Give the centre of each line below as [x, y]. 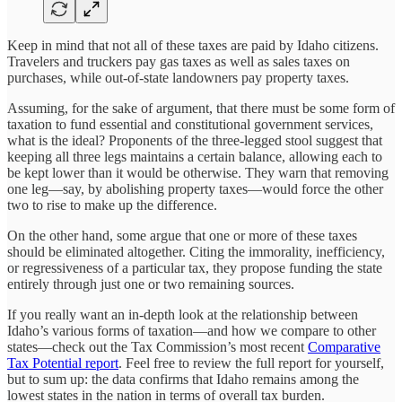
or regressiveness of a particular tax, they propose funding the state [195, 267]
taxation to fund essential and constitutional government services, [190, 124]
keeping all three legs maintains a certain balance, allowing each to [195, 156]
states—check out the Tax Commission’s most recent [157, 346]
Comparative [344, 346]
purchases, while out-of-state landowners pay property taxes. [178, 77]
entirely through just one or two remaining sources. [151, 284]
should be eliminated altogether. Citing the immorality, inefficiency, [196, 251]
